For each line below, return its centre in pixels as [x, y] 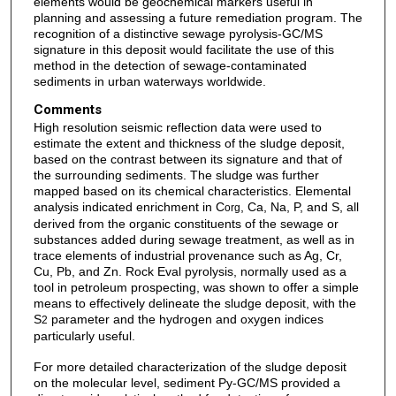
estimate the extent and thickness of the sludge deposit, [189, 144]
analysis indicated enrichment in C [129, 207]
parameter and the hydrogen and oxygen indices [185, 320]
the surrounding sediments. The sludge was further [176, 175]
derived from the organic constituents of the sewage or [186, 224]
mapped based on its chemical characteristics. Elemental [192, 191]
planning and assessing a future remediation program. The [198, 18]
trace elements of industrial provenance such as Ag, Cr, [187, 256]
